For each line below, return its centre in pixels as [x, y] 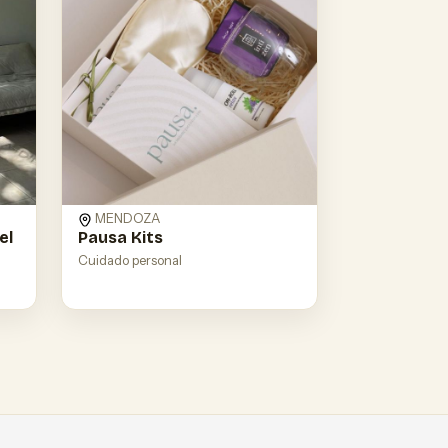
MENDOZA [126, 218]
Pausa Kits [120, 238]
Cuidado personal [130, 260]
